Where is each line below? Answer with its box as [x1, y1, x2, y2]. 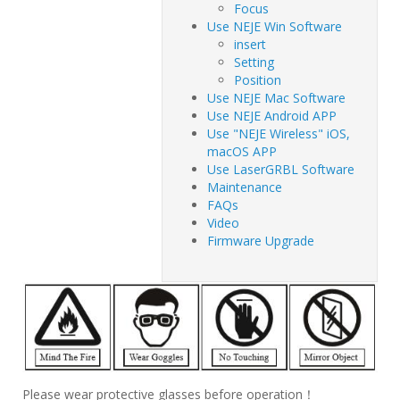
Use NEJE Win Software [207, 18, 342, 35]
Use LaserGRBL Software [207, 161, 354, 178]
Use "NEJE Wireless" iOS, [207, 125, 350, 142]
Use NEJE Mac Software [207, 89, 346, 106]
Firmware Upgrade [207, 232, 314, 249]
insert [234, 36, 266, 53]
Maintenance [207, 179, 282, 196]
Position [234, 71, 281, 88]
